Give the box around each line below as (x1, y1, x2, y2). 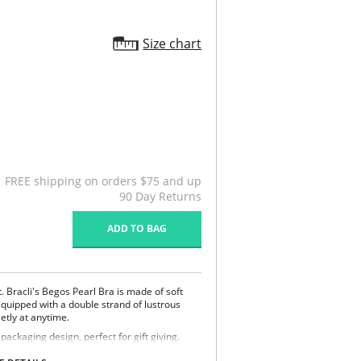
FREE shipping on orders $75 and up (5, 173, 202, 189)
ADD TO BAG (107, 222, 168, 235)
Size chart (143, 35, 202, 52)
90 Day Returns (119, 189, 202, 204)
